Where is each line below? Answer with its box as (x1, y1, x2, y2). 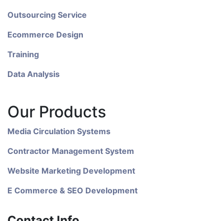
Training (7, 49, 39, 59)
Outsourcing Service (7, 10, 87, 20)
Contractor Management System (7, 146, 134, 156)
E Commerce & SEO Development (7, 185, 138, 195)
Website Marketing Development (7, 166, 135, 176)
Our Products (7, 102, 106, 121)
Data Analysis (7, 69, 60, 79)
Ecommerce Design (7, 30, 83, 39)
